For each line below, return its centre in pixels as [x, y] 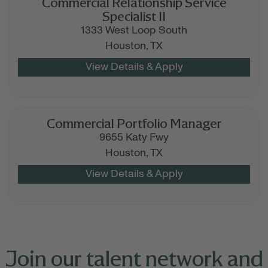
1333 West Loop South [134, 31]
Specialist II [134, 16]
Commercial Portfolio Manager [134, 123]
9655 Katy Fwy [134, 138]
